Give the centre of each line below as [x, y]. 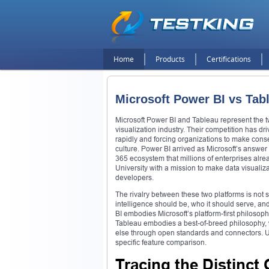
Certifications [229, 59]
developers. [134, 177]
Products [170, 59]
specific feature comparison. [161, 242]
